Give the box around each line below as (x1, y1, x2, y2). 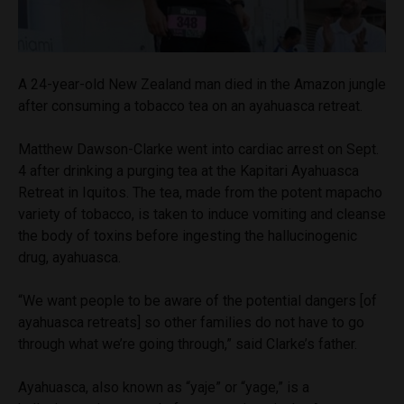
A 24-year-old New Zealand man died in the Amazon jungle (18, 75, 386, 93)
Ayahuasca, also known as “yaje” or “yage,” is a (18, 378, 309, 396)
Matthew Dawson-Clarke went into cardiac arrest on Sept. (18, 140, 379, 158)
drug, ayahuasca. (18, 248, 121, 266)
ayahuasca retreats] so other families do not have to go (18, 313, 364, 331)
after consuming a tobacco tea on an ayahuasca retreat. (18, 96, 363, 115)
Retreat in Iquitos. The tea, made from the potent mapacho (18, 183, 382, 201)
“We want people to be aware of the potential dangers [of (18, 291, 377, 309)
